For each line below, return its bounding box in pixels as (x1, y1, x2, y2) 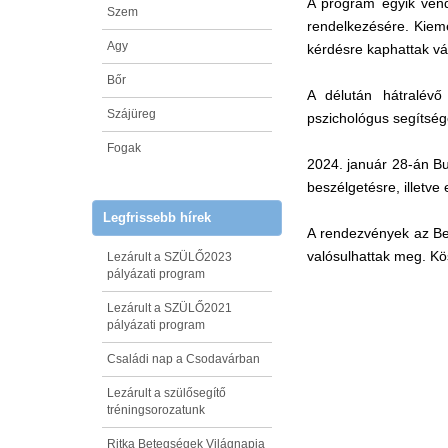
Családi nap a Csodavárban (107, 351, 260, 366)
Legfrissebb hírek (103, 209, 211, 225)
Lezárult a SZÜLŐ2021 (107, 300, 232, 315)
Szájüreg (107, 106, 156, 121)
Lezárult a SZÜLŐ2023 (107, 249, 232, 264)
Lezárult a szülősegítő (107, 385, 226, 400)
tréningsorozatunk (107, 402, 205, 417)
